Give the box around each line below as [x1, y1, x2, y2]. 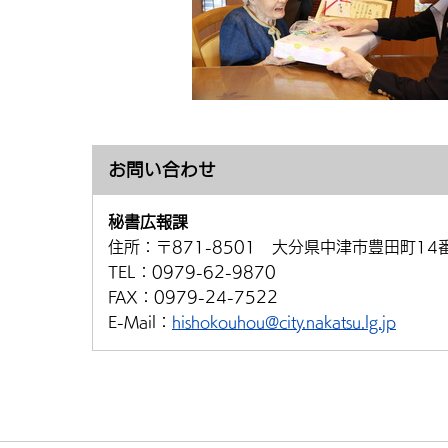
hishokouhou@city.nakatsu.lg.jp [172, 314, 396, 330]
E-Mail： [108, 314, 172, 330]
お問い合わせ [108, 161, 216, 178]
